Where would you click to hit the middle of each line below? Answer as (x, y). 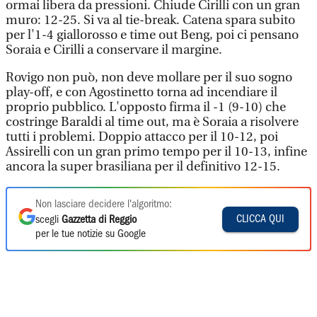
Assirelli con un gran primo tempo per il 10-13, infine (156, 152)
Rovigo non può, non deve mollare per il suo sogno (149, 77)
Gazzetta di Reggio (99, 220)
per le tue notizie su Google (91, 234)
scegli (48, 220)
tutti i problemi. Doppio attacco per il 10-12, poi (142, 137)
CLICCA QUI (260, 219)
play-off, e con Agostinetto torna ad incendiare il (142, 92)
